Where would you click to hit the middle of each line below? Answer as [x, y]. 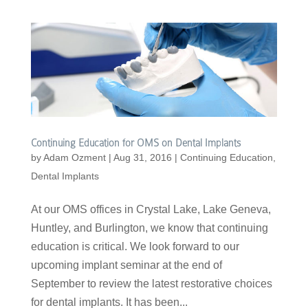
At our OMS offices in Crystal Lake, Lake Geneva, [151, 210]
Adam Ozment [74, 158]
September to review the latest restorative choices [151, 284]
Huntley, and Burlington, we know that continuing [149, 228]
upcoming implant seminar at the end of [126, 265]
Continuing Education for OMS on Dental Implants [135, 143]
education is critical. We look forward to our [135, 247]
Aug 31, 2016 [142, 158]
